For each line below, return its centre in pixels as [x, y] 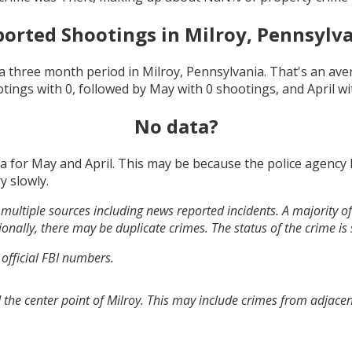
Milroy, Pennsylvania [203, 71]
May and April [72, 163]
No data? [176, 126]
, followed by [111, 88]
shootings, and [260, 88]
